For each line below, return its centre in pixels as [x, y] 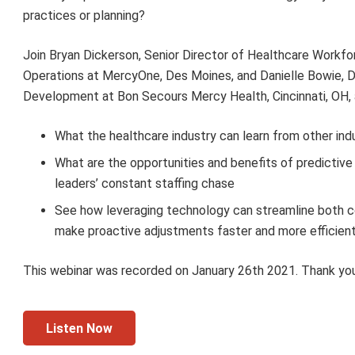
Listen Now [80, 328]
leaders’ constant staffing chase [145, 184]
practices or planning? [84, 16]
